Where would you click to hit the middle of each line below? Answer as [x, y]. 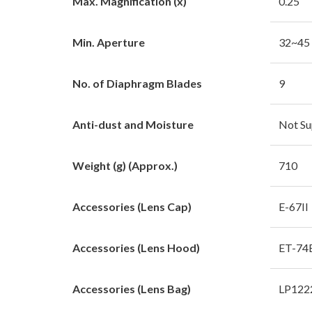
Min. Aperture [109, 42]
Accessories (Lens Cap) [132, 206]
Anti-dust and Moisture [133, 124]
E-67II [294, 206]
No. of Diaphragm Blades [137, 83]
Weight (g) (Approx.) [125, 165]
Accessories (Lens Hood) [136, 247]
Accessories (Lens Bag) [132, 288]
